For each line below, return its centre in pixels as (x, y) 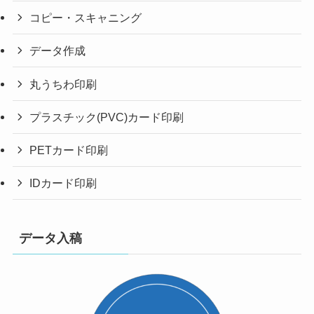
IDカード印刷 (63, 183)
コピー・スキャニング (86, 18)
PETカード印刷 (69, 150)
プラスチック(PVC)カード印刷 (107, 117)
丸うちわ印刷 (63, 84)
